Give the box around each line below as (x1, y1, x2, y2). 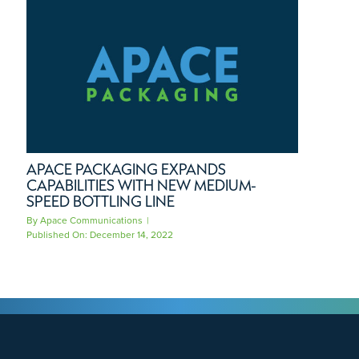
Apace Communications (40, 212, 143, 228)
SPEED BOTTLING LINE (26, 191, 175, 211)
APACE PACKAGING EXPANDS (26, 159, 226, 179)
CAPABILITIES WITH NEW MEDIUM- (26, 175, 256, 195)
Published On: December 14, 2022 (26, 227, 173, 242)
